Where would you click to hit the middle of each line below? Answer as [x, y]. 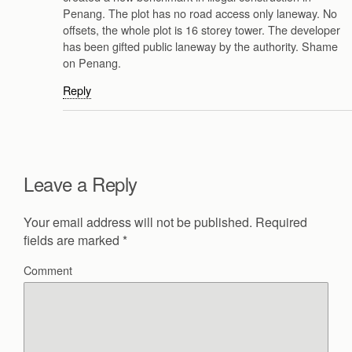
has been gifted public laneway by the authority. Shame [200, 46]
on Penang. [92, 63]
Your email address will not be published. [138, 222]
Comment [48, 269]
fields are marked [73, 240]
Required [280, 222]
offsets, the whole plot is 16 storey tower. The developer [202, 30]
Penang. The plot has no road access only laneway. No [200, 13]
